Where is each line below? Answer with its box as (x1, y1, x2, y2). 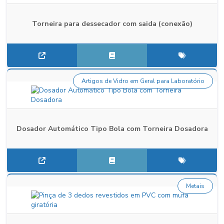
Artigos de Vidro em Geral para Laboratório (81, 77, 204, 85)
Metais (186, 182, 204, 190)
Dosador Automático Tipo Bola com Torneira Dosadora (16, 124, 208, 133)
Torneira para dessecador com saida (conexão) (31, 19, 192, 28)
